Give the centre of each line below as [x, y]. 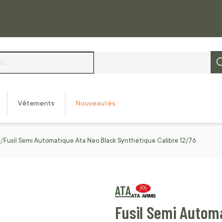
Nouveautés [96, 103]
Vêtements [36, 103]
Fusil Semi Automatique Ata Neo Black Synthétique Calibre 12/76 [100, 141]
